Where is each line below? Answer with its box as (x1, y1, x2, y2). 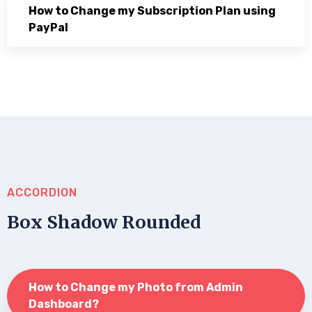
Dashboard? (29, 297, 99, 311)
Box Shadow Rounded (7, 210, 201, 233)
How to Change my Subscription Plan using (29, 3, 276, 17)
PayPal (29, 20, 68, 34)
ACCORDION (7, 185, 77, 199)
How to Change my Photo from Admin (29, 280, 243, 294)
